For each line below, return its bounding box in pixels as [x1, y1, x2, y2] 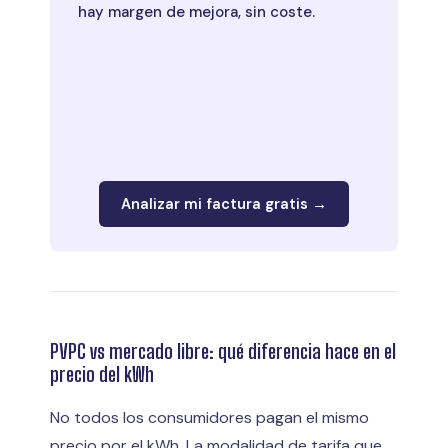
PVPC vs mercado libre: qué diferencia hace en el [50, 338, 396, 363]
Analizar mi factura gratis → [121, 194, 327, 213]
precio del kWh [50, 361, 154, 386]
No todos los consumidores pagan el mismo [50, 406, 369, 428]
